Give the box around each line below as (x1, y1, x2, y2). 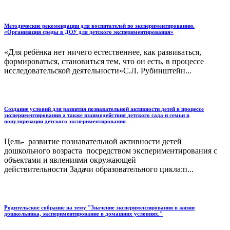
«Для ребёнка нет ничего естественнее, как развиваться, (4, 48, 201, 57)
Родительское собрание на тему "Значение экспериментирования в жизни (4, 204, 195, 210)
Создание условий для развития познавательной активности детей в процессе (4, 106, 204, 112)
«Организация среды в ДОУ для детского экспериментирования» (4, 29, 174, 35)
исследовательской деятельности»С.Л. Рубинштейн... (4, 66, 191, 75)
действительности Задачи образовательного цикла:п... (4, 165, 194, 174)
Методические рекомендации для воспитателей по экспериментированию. (4, 23, 195, 29)
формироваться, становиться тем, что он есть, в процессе (4, 57, 204, 66)
